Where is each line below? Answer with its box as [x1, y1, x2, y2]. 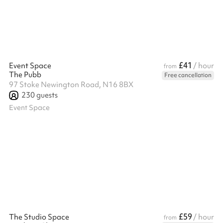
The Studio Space [9, 212, 69, 222]
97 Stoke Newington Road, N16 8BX [9, 80, 133, 90]
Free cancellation [164, 71, 212, 79]
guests [35, 90, 58, 100]
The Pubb [9, 70, 41, 80]
